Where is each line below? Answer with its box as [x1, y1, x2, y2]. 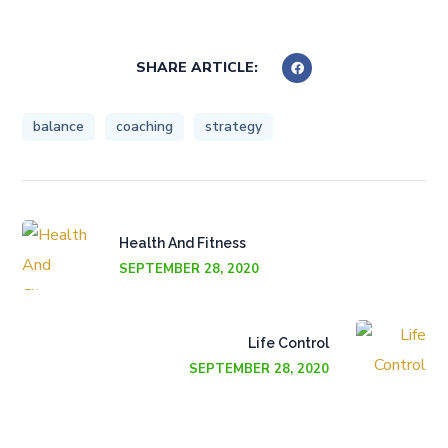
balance [33, 117, 85, 136]
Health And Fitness [119, 234, 247, 251]
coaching [116, 117, 174, 136]
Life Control [247, 334, 329, 351]
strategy [205, 117, 263, 136]
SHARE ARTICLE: [136, 58, 258, 77]
